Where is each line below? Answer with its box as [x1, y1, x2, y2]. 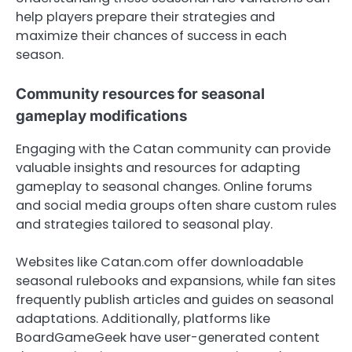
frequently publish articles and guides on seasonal [16, 291, 334, 310]
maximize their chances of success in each [16, 27, 287, 46]
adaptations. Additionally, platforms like [16, 310, 270, 328]
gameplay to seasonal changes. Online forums [16, 178, 312, 196]
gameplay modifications [16, 107, 187, 126]
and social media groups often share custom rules [16, 196, 336, 215]
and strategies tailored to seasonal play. [16, 215, 273, 234]
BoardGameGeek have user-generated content [16, 328, 320, 347]
